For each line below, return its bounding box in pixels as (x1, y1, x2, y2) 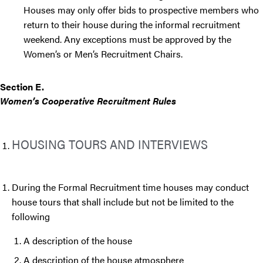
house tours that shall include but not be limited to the (12, 195, 234, 209)
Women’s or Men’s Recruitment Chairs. (23, 47, 185, 61)
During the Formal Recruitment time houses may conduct (12, 180, 249, 194)
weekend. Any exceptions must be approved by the (23, 32, 231, 46)
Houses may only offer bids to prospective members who (23, 3, 259, 17)
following (12, 210, 52, 224)
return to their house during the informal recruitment (23, 18, 240, 32)
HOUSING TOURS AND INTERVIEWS (12, 134, 211, 153)
